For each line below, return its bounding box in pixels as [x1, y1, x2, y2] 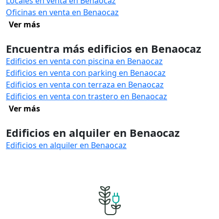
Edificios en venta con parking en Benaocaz [6, 67, 166, 78]
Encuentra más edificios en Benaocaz [6, 42, 201, 56]
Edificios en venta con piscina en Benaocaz [6, 56, 163, 66]
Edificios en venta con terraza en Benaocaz [6, 79, 164, 90]
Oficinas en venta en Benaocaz [6, 7, 119, 18]
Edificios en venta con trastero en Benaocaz [6, 91, 167, 102]
